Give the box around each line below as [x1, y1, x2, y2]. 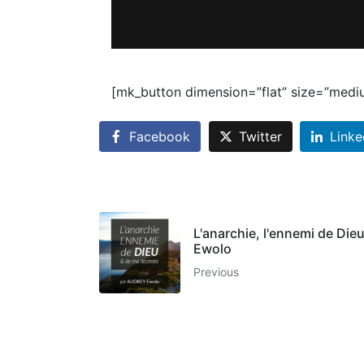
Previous [193, 264, 239, 279]
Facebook [129, 128, 190, 145]
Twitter [238, 128, 282, 145]
